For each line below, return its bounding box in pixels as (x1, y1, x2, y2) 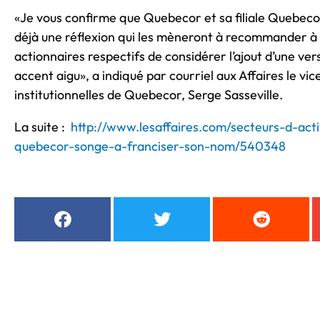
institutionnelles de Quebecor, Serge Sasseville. (14, 86, 283, 104)
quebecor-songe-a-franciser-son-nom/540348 (14, 138, 286, 155)
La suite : (14, 119, 71, 136)
